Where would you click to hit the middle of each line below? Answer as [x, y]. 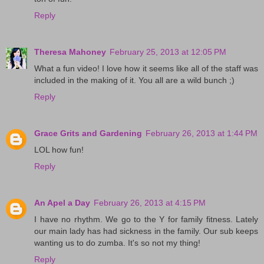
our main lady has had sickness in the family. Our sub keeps [146, 231]
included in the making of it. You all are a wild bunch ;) [134, 80]
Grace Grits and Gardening [88, 133]
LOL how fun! [59, 149]
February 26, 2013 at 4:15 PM [150, 202]
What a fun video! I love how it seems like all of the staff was [146, 68]
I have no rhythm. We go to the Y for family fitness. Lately [146, 219]
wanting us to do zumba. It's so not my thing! [117, 242]
